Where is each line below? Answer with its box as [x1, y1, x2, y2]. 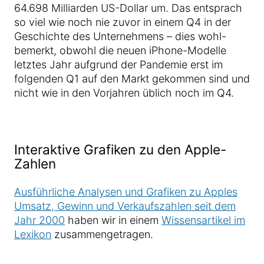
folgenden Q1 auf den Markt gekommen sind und [14, 72, 250, 85]
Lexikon [14, 228, 51, 240]
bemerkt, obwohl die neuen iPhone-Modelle [14, 44, 226, 57]
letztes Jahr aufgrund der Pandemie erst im [14, 58, 223, 71]
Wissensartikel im [161, 214, 245, 226]
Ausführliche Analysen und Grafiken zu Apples [14, 186, 237, 198]
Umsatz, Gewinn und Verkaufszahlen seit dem [14, 200, 236, 212]
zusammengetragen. [51, 228, 153, 240]
